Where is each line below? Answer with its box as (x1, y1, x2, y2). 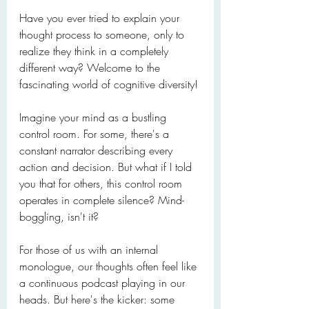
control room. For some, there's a (19, 126, 172, 141)
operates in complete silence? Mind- (19, 192, 184, 208)
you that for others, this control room (19, 176, 186, 191)
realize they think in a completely (19, 43, 172, 59)
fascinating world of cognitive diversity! (19, 77, 198, 92)
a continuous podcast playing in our (19, 275, 188, 290)
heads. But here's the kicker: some (19, 292, 178, 307)
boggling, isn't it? (19, 209, 99, 224)
